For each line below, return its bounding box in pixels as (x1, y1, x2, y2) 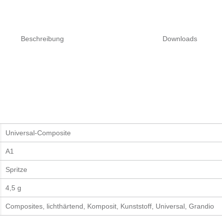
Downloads (162, 34, 197, 43)
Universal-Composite (5, 129, 71, 137)
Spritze (5, 166, 27, 174)
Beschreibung (20, 34, 64, 43)
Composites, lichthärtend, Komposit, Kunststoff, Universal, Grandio (5, 202, 214, 211)
